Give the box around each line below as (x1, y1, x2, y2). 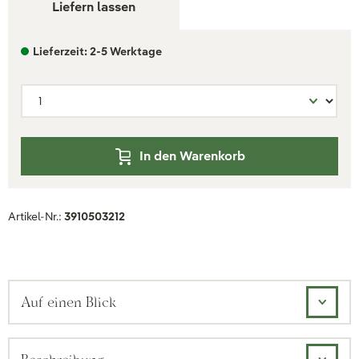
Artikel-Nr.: (8, 209, 64, 224)
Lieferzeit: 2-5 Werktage (33, 44, 162, 58)
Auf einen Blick (21, 293, 116, 310)
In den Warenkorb (139, 147, 245, 164)
